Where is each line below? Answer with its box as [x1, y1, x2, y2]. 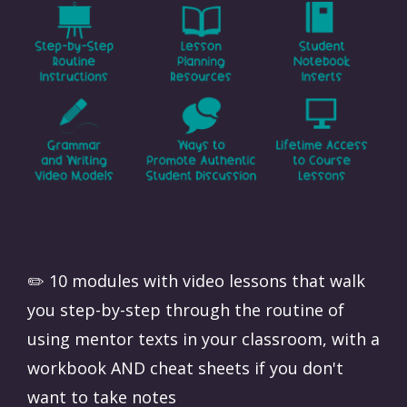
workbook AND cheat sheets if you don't [27, 357, 343, 380]
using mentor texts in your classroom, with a [27, 328, 380, 351]
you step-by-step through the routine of [27, 299, 344, 322]
